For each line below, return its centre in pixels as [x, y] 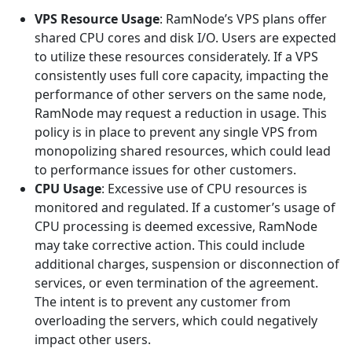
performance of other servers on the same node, [180, 94]
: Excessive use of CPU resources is [204, 189]
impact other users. [93, 339]
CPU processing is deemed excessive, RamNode [176, 226]
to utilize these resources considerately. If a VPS [176, 57]
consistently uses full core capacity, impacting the [181, 75]
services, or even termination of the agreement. [176, 283]
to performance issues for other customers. [165, 170]
